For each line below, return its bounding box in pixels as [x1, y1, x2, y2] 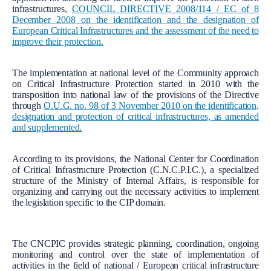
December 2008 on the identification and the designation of [12, 14, 259, 25]
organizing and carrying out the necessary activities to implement [12, 186, 259, 197]
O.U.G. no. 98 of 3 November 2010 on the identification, [44, 100, 259, 111]
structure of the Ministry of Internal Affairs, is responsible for [12, 175, 259, 186]
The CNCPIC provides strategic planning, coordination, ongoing [12, 238, 259, 249]
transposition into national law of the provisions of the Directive [12, 89, 259, 100]
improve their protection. [12, 36, 103, 47]
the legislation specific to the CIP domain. [12, 197, 166, 207]
